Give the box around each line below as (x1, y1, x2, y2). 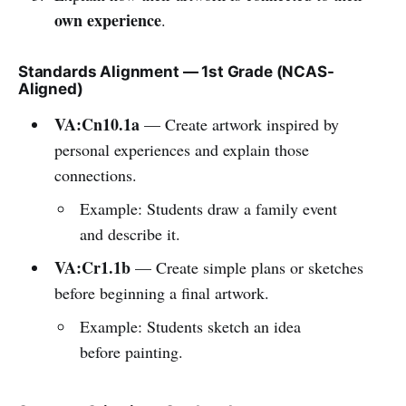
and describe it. (80, 222, 181, 245)
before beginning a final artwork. (53, 281, 269, 304)
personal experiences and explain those (53, 138, 309, 160)
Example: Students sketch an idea (80, 314, 302, 337)
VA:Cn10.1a (53, 111, 140, 136)
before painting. (80, 340, 184, 362)
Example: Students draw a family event (80, 197, 338, 219)
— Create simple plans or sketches (130, 256, 363, 278)
